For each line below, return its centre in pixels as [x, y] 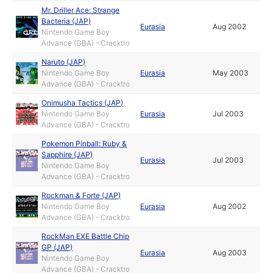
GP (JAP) [57, 247]
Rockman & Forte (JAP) [81, 195]
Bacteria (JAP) [66, 21]
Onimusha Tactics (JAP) [83, 103]
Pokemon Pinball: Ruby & [84, 144]
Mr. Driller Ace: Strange [81, 10]
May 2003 [231, 73]
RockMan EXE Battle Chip [86, 236]
